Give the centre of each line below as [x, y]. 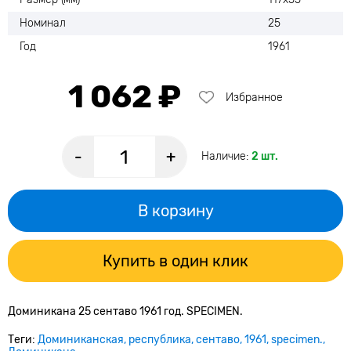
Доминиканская [81, 340]
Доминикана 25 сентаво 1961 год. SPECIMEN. [125, 311]
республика [160, 340]
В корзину [175, 211]
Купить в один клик [175, 261]
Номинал [43, 23]
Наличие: [226, 156]
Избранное [254, 97]
